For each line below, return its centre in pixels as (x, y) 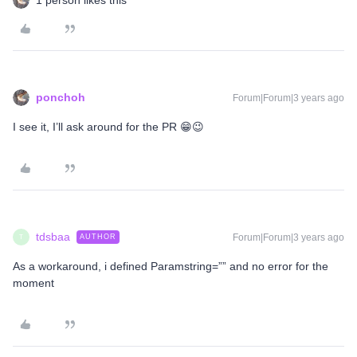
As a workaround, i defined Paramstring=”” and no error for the (171, 266)
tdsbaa (53, 237)
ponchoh (61, 97)
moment (33, 283)
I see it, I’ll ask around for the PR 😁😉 (108, 127)
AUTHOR (98, 237)
